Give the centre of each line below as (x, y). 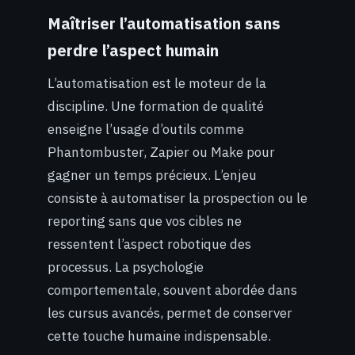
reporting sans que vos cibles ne (145, 221)
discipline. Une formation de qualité (156, 106)
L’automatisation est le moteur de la (157, 83)
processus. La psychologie (126, 267)
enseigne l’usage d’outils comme (146, 129)
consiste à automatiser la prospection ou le (177, 198)
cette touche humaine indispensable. (159, 336)
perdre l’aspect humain (133, 50)
